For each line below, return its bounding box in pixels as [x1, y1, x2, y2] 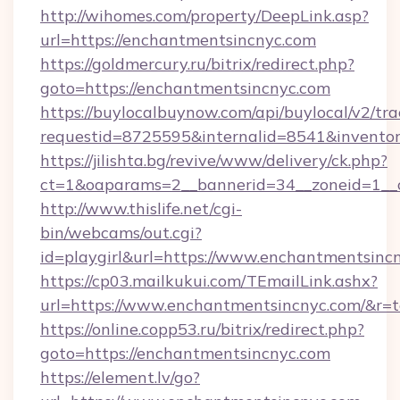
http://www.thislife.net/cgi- [40, 198, 242, 219]
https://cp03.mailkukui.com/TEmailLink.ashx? [40, 271, 378, 291]
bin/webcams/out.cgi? [40, 222, 202, 243]
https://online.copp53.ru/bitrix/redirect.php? [40, 319, 364, 339]
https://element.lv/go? [40, 367, 200, 387]
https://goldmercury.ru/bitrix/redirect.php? [40, 54, 354, 74]
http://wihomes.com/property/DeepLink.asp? [40, 5, 369, 26]
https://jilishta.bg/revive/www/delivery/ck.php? [40, 150, 387, 171]
